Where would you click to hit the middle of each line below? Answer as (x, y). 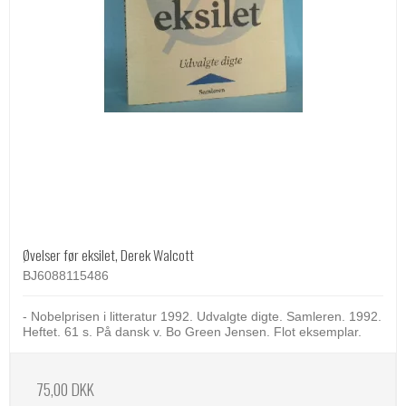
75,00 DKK (65, 389)
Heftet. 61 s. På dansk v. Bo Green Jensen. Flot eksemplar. (192, 332)
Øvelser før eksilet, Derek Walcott (108, 255)
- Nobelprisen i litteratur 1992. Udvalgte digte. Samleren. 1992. (202, 317)
